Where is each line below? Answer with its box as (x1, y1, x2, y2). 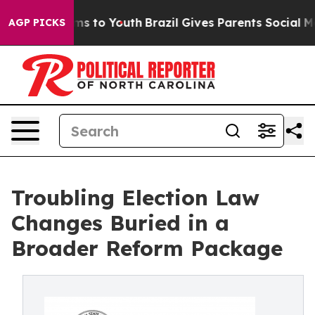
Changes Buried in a (11, 210, 229, 236)
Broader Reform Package (11, 235, 283, 262)
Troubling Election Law (11, 184, 259, 211)
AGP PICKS (8, 16, 65, 29)
